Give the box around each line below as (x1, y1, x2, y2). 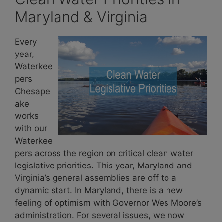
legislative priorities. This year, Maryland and (15, 160, 192, 170)
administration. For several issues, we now (15, 210, 184, 220)
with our (15, 123, 47, 133)
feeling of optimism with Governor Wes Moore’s (15, 197, 202, 208)
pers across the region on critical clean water (15, 148, 193, 158)
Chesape (15, 86, 50, 96)
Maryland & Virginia (15, 7, 148, 26)
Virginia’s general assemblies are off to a (15, 172, 176, 183)
